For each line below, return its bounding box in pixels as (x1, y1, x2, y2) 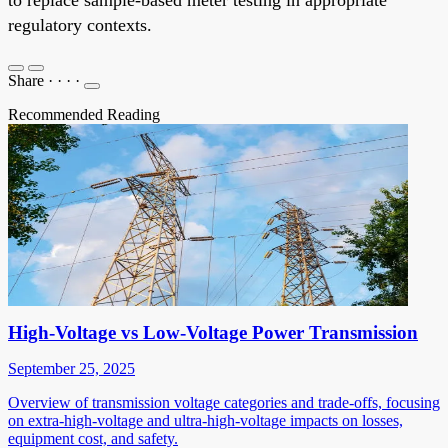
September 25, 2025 (8, 359, 135, 377)
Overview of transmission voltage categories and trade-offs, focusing (8, 393, 440, 411)
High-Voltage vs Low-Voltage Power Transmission (8, 321, 418, 343)
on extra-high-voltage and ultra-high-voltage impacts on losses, (8, 411, 403, 429)
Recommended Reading (8, 105, 160, 123)
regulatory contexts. (8, 14, 152, 35)
